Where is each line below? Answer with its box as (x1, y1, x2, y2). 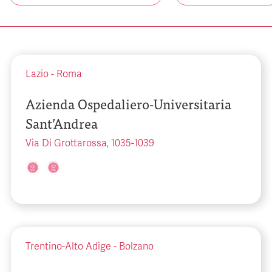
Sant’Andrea (25, 112, 98, 134)
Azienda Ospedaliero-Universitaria (25, 93, 231, 114)
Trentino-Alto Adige (25, 240, 111, 253)
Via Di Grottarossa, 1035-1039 (25, 137, 154, 149)
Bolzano (119, 240, 154, 253)
